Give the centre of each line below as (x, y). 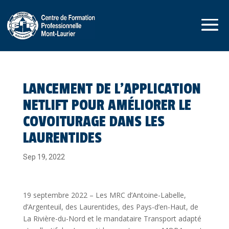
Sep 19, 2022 (44, 157)
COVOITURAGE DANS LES (94, 122)
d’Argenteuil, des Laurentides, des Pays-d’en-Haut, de (110, 207)
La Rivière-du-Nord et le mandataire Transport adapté (112, 219)
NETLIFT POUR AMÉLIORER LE (107, 105)
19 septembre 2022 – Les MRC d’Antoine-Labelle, (104, 195)
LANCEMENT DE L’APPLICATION (112, 89)
